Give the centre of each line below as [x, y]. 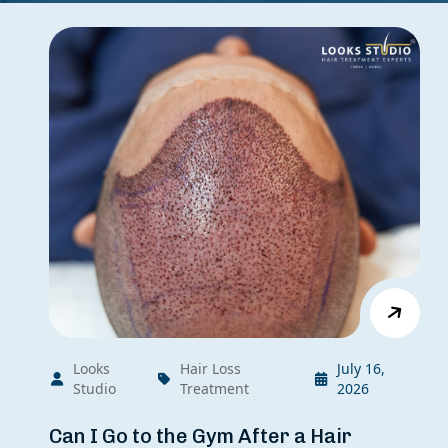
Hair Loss [211, 368]
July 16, [360, 368]
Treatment [215, 388]
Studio [95, 388]
